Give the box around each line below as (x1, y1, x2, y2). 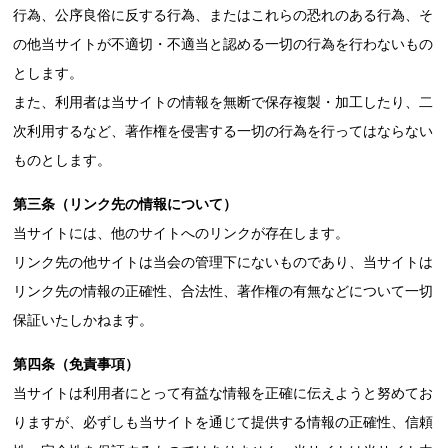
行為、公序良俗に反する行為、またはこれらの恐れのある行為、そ (13, 7, 434, 23)
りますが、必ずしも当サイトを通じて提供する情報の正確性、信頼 (13, 414, 434, 430)
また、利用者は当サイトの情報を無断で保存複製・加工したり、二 (13, 94, 434, 110)
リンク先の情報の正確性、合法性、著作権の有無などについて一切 (13, 283, 434, 299)
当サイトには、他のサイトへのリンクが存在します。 (13, 225, 350, 241)
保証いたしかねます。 (13, 312, 154, 328)
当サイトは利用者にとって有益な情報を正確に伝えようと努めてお (13, 385, 434, 401)
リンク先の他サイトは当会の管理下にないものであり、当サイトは (13, 254, 434, 270)
